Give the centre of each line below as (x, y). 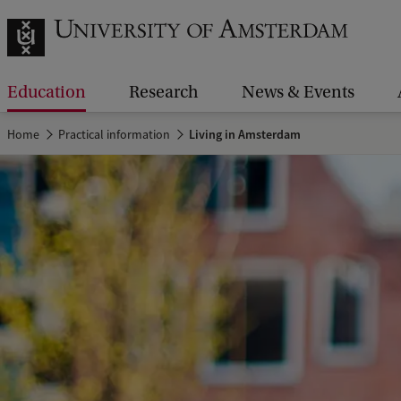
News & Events (298, 92)
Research (164, 92)
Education (47, 92)
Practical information (115, 134)
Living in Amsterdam (244, 134)
